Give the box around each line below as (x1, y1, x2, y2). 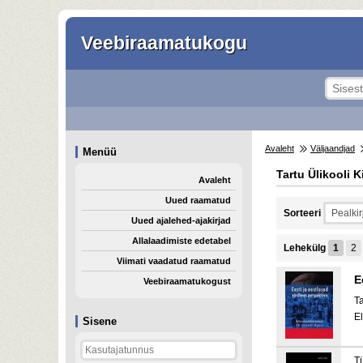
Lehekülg (284, 242, 328, 254)
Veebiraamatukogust (143, 276, 231, 286)
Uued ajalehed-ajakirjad (131, 216, 231, 225)
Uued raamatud (165, 195, 231, 205)
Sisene (83, 315, 117, 327)
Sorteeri (284, 207, 321, 219)
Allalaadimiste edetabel (132, 236, 231, 246)
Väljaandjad (310, 143, 355, 153)
